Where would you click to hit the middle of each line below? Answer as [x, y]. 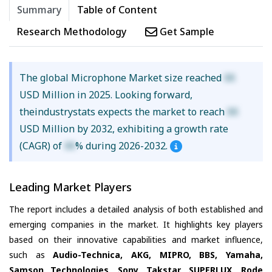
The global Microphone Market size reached [121, 78]
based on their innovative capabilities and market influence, [136, 239]
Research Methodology [72, 32]
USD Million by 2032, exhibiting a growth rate [124, 129]
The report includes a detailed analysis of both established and [136, 209]
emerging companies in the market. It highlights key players [136, 224]
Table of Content [117, 10]
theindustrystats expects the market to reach [123, 112]
